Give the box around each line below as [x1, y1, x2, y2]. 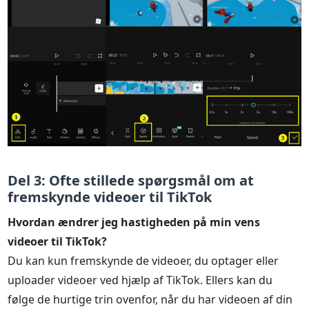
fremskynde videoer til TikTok [8, 188, 212, 207]
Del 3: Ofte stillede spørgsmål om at [8, 171, 255, 190]
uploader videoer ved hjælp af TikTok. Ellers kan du [8, 272, 273, 288]
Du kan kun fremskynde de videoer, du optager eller [8, 253, 279, 269]
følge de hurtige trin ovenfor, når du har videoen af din [8, 292, 293, 308]
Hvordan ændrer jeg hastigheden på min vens [8, 215, 261, 230]
